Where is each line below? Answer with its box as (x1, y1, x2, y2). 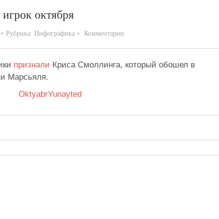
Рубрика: (6, 30, 34, 37)
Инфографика (34, 30, 75, 37)
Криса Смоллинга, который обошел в (50, 60, 195, 69)
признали (14, 60, 50, 69)
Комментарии (84, 30, 124, 37)
